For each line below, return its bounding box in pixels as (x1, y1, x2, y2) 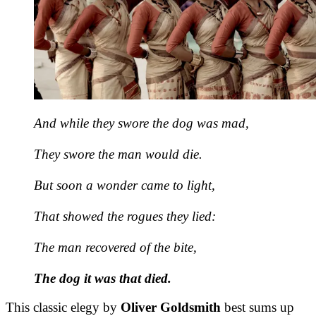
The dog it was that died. (34, 270, 171, 286)
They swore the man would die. (34, 146, 202, 162)
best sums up (221, 299, 294, 315)
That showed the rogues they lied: (34, 208, 216, 224)
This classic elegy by (6, 299, 121, 315)
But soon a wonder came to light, (34, 177, 215, 193)
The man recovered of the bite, (34, 239, 197, 255)
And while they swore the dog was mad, (34, 115, 253, 130)
